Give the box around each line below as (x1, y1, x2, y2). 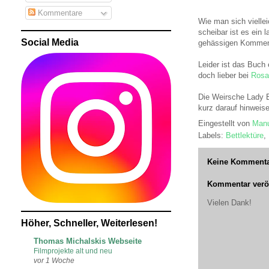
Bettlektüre (226, 130, 264, 140)
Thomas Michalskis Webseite (34, 236, 142, 246)
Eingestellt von (198, 118, 252, 128)
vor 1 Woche (34, 256, 74, 264)
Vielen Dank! (207, 198, 252, 207)
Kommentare (35, 8, 82, 18)
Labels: (198, 130, 226, 140)
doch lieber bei (198, 71, 251, 80)
